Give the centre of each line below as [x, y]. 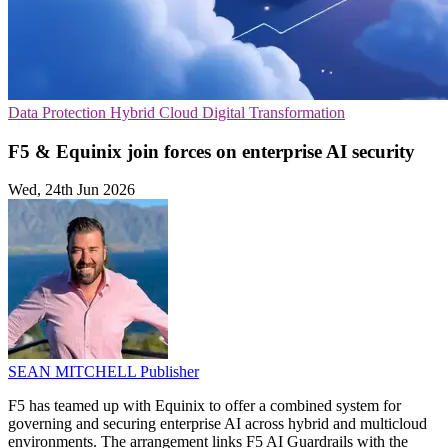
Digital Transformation [273, 112]
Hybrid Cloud [156, 112]
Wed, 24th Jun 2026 [71, 190]
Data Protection [59, 112]
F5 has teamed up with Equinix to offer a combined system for [204, 406]
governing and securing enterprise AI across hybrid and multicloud [217, 424]
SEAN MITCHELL [74, 372]
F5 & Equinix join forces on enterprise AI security [211, 151]
